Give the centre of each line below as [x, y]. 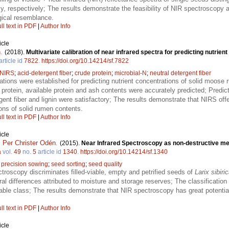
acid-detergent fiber [44, 73]
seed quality [105, 164]
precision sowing [25, 164]
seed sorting [68, 164]
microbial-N [131, 73]
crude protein [93, 73]
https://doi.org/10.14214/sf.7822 [85, 61]
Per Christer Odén [29, 143]
